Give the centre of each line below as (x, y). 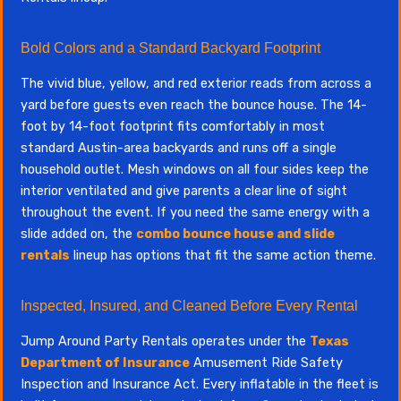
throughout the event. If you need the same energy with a (195, 213)
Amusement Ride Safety (266, 363)
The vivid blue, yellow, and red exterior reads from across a (196, 84)
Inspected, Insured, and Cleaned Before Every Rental (189, 306)
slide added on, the (78, 234)
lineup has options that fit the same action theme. (223, 256)
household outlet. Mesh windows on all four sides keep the (195, 170)
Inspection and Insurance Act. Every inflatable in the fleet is (200, 384)
